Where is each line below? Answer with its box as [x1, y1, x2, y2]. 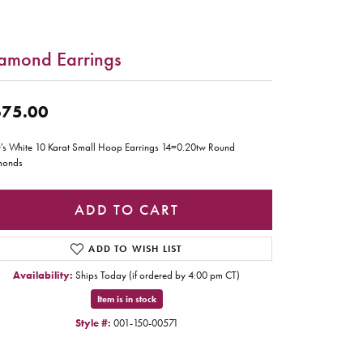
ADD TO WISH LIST [88, 242, 182, 256]
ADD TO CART [74, 200, 179, 219]
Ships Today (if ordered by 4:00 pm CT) [75, 268, 240, 283]
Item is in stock [96, 293, 156, 305]
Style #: [75, 316, 111, 331]
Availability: [13, 268, 73, 283]
